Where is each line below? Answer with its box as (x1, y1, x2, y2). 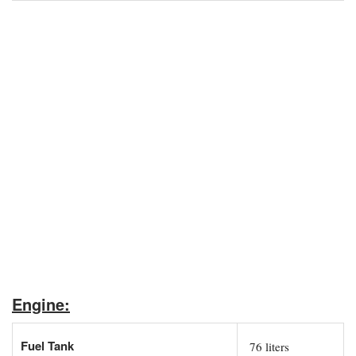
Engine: (12, 292, 70, 315)
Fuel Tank (21, 336, 74, 354)
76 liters (246, 338, 289, 354)
